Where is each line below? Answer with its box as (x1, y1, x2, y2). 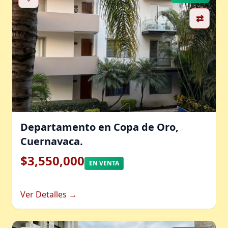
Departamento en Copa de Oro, (20, 120, 179, 134)
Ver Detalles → (20, 189, 77, 200)
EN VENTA (89, 159, 119, 167)
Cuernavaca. (20, 134, 83, 148)
